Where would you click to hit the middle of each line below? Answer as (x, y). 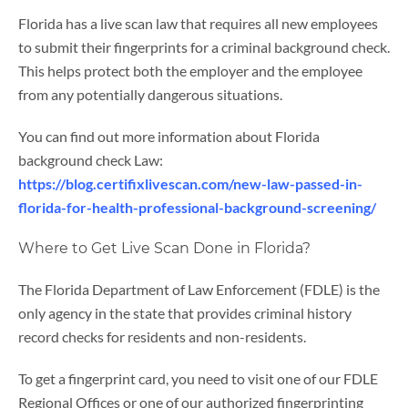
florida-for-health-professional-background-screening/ (197, 207)
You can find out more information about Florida (169, 136)
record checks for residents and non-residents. (162, 336)
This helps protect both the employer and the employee (190, 70)
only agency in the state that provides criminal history (185, 312)
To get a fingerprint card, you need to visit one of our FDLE (198, 378)
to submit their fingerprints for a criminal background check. (204, 46)
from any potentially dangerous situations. (150, 94)
